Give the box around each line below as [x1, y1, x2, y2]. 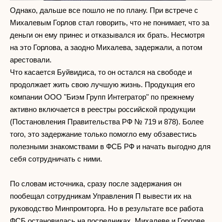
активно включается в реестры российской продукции [10, 105, 195, 113]
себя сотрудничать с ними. [10, 155, 102, 163]
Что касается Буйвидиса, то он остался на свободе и [10, 68, 192, 76]
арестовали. [10, 55, 52, 64]
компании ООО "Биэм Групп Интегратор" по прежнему [10, 93, 194, 101]
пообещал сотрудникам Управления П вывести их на [10, 192, 191, 200]
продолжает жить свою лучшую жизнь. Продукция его [10, 80, 195, 89]
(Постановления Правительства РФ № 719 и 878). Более [10, 117, 204, 126]
